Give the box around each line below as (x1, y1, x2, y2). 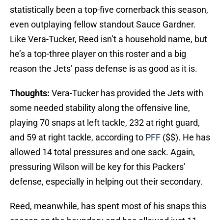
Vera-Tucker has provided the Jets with (50, 88, 203, 99)
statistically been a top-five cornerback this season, (10, 4, 208, 15)
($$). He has (161, 132, 210, 143)
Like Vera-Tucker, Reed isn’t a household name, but (10, 34, 207, 45)
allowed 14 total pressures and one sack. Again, (10, 147, 195, 158)
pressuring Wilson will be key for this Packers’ (10, 162, 186, 172)
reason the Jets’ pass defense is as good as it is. (10, 63, 197, 74)
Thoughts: (10, 88, 50, 99)
